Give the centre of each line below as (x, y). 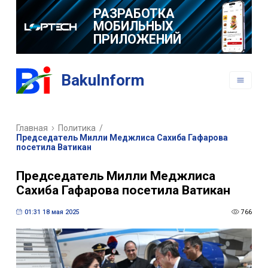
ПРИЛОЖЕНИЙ (137, 39)
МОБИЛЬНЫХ (133, 26)
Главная (32, 128)
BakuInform (103, 80)
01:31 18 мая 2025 (52, 212)
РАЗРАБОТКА (134, 13)
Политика (77, 128)
